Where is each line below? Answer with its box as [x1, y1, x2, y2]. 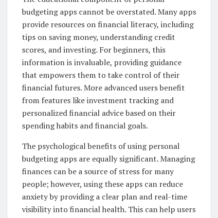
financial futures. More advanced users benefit [22, 82, 185, 93]
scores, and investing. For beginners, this [22, 44, 165, 55]
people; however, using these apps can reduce [22, 178, 183, 189]
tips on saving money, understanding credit [22, 31, 175, 42]
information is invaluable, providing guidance [22, 56, 182, 68]
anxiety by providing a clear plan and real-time [22, 191, 187, 202]
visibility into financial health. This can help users [22, 203, 196, 215]
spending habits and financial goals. [22, 120, 148, 131]
